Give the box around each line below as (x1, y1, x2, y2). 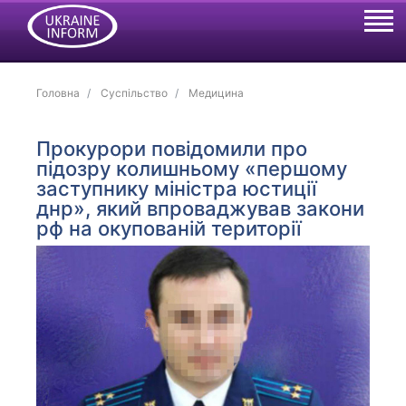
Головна (36, 86, 81, 100)
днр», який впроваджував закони (36, 197, 365, 220)
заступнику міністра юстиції (36, 177, 317, 200)
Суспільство (101, 86, 169, 100)
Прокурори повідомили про (36, 137, 308, 160)
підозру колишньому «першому (36, 157, 348, 180)
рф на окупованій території (36, 217, 302, 240)
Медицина (188, 86, 245, 100)
